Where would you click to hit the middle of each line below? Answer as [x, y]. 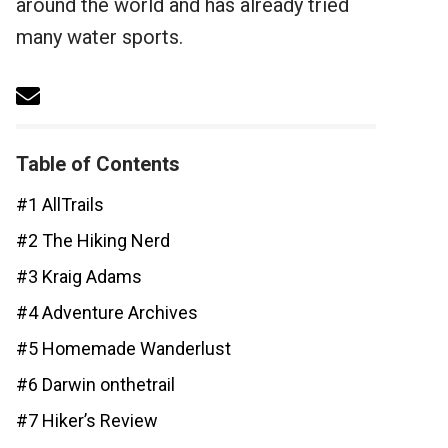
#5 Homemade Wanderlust [123, 348]
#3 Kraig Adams [79, 276]
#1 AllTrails [60, 204]
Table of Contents [98, 164]
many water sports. [99, 37]
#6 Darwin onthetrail [95, 384]
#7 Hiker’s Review [87, 420]
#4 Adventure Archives [107, 312]
